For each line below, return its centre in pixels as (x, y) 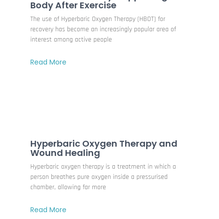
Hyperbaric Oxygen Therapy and (104, 143)
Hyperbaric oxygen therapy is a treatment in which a (103, 166)
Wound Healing (66, 153)
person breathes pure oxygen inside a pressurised (99, 177)
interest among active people (71, 39)
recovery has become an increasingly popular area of (103, 29)
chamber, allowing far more (68, 187)
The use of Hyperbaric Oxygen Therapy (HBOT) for (98, 19)
